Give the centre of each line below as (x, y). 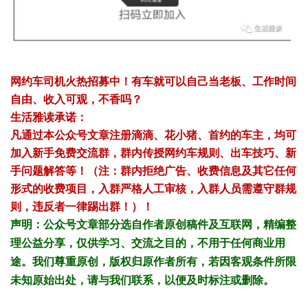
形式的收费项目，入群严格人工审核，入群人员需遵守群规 (153, 189)
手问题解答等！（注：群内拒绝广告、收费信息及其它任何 (153, 171)
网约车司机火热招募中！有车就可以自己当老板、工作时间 (153, 81)
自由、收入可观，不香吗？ (76, 99)
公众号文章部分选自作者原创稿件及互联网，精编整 (170, 225)
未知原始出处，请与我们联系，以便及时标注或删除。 (142, 280)
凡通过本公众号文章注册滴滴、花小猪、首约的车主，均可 (153, 135)
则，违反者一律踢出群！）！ (82, 207)
